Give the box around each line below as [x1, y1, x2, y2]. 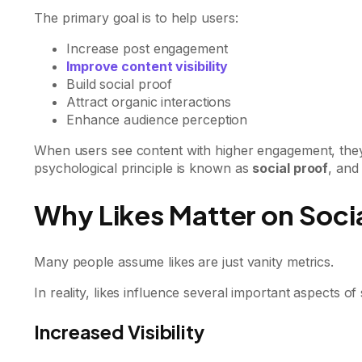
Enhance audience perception [66, 112, 248, 128]
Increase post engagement [66, 40, 228, 57]
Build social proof [66, 76, 173, 92]
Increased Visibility [34, 319, 204, 343]
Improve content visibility [66, 58, 229, 74]
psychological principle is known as [34, 160, 253, 176]
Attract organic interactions [66, 94, 232, 110]
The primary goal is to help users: [34, 10, 238, 26]
